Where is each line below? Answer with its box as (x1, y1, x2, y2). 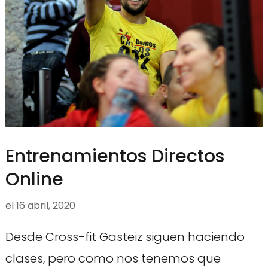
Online (5, 167, 63, 193)
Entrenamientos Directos (5, 144, 224, 169)
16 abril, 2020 (16, 199, 75, 213)
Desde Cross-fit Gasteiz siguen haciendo (5, 229, 245, 246)
